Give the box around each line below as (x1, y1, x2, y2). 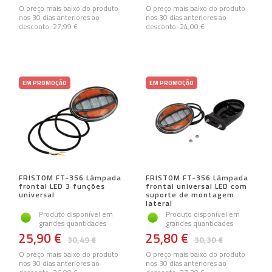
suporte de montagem (146, 189, 234, 201)
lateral (146, 197, 172, 209)
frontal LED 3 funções (19, 180, 105, 192)
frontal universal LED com (146, 180, 247, 192)
